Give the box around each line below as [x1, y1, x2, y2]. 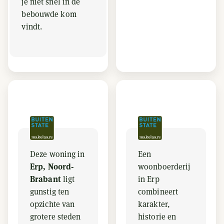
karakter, [138, 199, 170, 209]
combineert [138, 186, 178, 197]
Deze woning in [30, 149, 85, 159]
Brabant [30, 174, 61, 184]
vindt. [21, 21, 42, 32]
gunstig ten [30, 186, 69, 197]
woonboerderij [138, 161, 190, 172]
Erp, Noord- [30, 161, 74, 172]
